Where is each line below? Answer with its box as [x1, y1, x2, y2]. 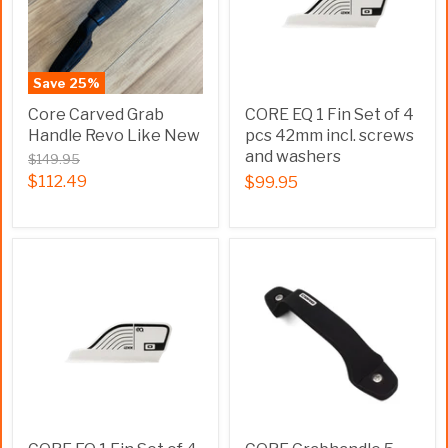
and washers [245, 147, 341, 166]
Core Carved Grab [28, 105, 164, 124]
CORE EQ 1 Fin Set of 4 [245, 105, 414, 124]
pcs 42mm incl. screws [245, 126, 414, 145]
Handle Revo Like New [28, 126, 200, 145]
